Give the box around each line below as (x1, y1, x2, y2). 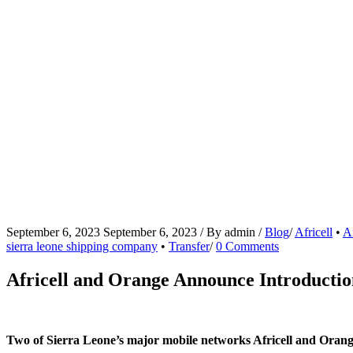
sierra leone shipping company (6, 240, 158, 254)
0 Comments (216, 240, 279, 254)
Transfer (169, 240, 210, 254)
